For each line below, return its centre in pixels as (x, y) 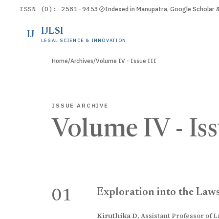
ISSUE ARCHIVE (80, 105)
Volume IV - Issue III (126, 61)
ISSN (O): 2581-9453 (59, 9)
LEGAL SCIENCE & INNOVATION (84, 40)
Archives (82, 61)
